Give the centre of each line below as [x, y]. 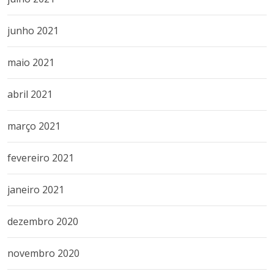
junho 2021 [33, 31]
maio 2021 [31, 62]
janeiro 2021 [36, 190]
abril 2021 [30, 94]
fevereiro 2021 [41, 158]
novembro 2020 [43, 253]
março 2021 [34, 126]
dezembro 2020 [43, 221]
